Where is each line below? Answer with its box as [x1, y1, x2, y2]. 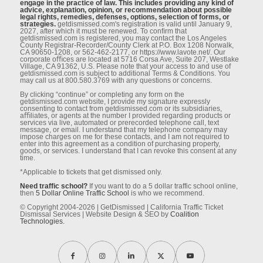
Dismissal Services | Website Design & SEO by [19, 210, 170, 218]
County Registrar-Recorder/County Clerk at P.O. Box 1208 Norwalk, [19, 41, 234, 49]
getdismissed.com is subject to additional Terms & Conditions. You [19, 69, 230, 77]
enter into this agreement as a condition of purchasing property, [19, 139, 220, 148]
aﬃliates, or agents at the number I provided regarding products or [19, 111, 231, 120]
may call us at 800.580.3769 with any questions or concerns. [19, 76, 212, 85]
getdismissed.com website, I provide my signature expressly [19, 97, 210, 106]
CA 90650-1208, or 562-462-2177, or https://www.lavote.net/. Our [19, 48, 225, 56]
